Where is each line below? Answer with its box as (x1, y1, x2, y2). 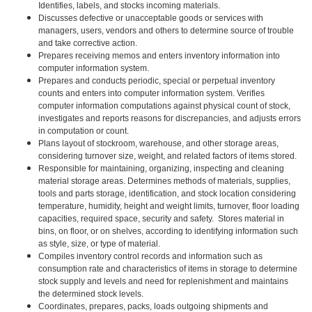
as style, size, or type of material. (38, 239, 160, 249)
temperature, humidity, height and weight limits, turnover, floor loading (38, 201, 299, 211)
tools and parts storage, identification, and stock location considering (38, 189, 296, 198)
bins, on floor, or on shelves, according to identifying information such (38, 226, 298, 236)
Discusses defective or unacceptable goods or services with (38, 13, 263, 23)
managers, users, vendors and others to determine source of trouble (38, 26, 294, 36)
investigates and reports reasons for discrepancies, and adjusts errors (38, 114, 301, 123)
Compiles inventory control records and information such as (38, 251, 263, 261)
